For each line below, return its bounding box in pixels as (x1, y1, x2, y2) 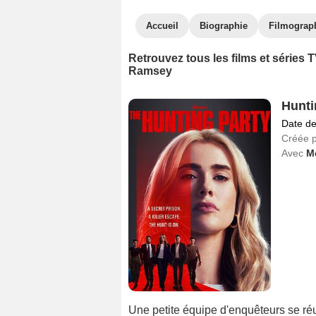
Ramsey (128, 65, 172, 77)
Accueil (146, 20, 178, 31)
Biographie (200, 20, 248, 31)
